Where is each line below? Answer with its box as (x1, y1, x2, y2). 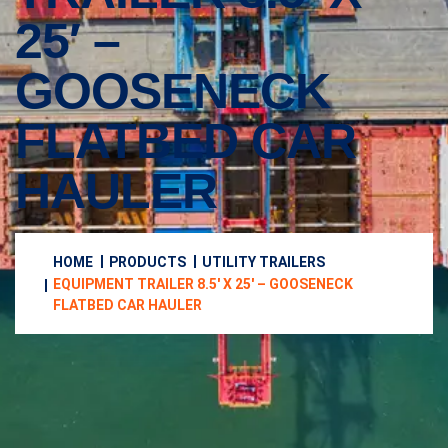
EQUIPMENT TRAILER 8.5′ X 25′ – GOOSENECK (53, 276, 353, 292)
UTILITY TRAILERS (202, 254, 325, 270)
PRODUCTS (109, 254, 186, 270)
